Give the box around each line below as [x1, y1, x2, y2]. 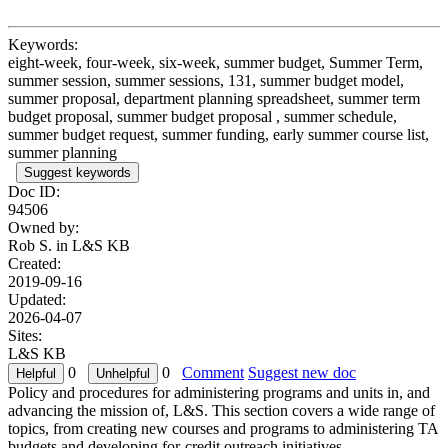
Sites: [8, 326, 42, 344]
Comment [182, 363, 244, 381]
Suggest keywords [24, 164, 131, 180]
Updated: [8, 290, 66, 308]
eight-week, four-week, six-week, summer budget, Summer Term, [8, 53, 423, 71]
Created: [8, 254, 61, 272]
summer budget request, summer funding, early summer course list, [8, 125, 429, 143]
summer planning [8, 143, 117, 161]
